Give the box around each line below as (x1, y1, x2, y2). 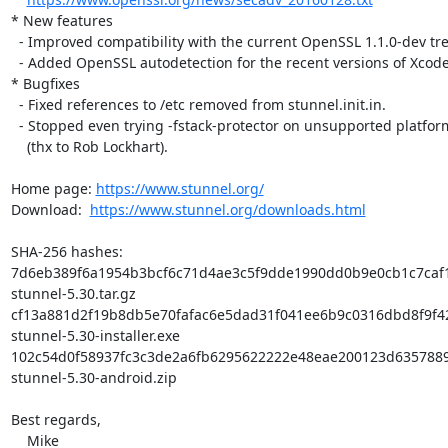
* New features (10, 11, 113, 30)
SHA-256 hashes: (10, 242, 123, 261)
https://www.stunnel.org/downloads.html (89, 200, 366, 219)
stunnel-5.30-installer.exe (10, 326, 180, 345)
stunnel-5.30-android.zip (10, 368, 177, 387)
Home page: (10, 179, 96, 198)
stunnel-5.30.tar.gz (10, 284, 136, 303)
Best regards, (10, 410, 101, 429)
